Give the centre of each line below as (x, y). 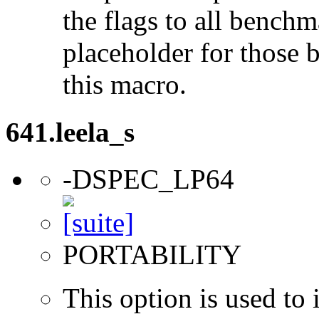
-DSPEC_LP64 (148, 179)
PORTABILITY (152, 254)
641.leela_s (70, 132)
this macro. (125, 85)
